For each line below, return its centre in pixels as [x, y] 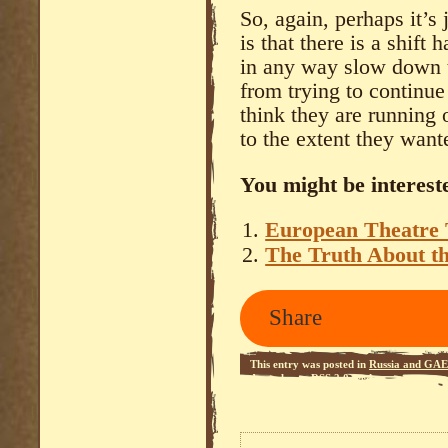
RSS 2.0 [330, 377]
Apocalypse [277, 377]
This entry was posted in [309, 363]
